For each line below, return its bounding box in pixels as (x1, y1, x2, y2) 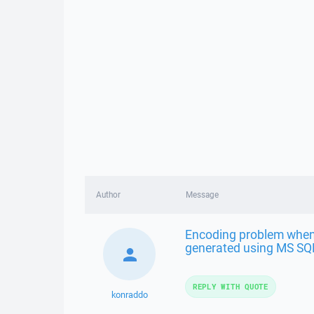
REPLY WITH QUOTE (192, 281, 268, 292)
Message (185, 189, 219, 200)
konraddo (111, 289, 148, 301)
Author (96, 189, 121, 200)
